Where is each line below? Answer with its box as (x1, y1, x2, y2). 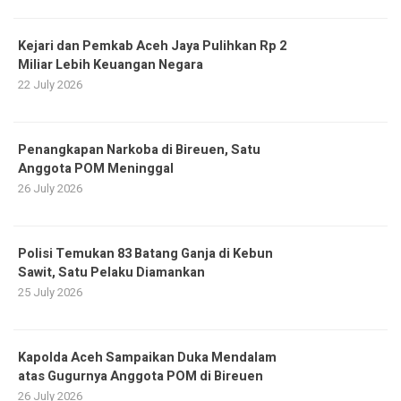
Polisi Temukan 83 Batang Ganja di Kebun (18, 243, 273, 263)
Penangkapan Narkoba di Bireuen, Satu (18, 140, 260, 159)
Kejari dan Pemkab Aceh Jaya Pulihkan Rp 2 (18, 36, 286, 55)
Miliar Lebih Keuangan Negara (18, 55, 203, 74)
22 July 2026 (18, 75, 82, 93)
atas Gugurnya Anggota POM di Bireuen (18, 366, 263, 386)
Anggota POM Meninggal (18, 158, 174, 178)
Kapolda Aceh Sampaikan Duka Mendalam (18, 347, 277, 367)
